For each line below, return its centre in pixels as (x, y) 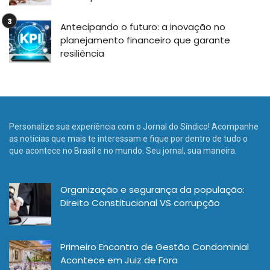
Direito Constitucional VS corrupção (140, 202)
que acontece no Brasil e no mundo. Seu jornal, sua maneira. (123, 150)
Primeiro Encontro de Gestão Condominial (155, 246)
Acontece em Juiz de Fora (119, 260)
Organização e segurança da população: (152, 189)
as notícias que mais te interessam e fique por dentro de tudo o (128, 138)
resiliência (83, 53)
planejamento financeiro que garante (145, 40)
